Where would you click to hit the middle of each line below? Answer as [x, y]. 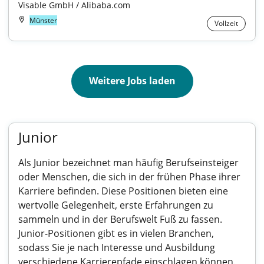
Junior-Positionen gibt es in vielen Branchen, [116, 233]
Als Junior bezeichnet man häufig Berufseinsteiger [128, 163]
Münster [43, 20]
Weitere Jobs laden [132, 81]
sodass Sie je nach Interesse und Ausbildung [117, 247]
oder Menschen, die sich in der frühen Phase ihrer [129, 177]
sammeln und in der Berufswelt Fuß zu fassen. [120, 219]
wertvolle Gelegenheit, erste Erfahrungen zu [116, 205]
